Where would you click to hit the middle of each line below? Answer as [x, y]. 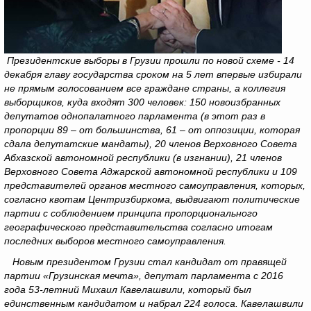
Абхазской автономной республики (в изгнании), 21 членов [143, 158]
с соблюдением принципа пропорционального [150, 213]
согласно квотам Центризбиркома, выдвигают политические [152, 199]
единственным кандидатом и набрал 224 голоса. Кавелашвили [154, 303]
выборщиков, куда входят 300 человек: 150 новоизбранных [142, 102]
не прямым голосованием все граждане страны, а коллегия [145, 88]
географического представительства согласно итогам [138, 227]
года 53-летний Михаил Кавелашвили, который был [128, 289]
